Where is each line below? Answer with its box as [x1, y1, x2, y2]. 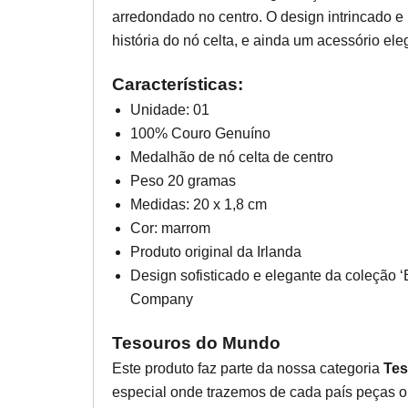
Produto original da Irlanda [130, 244, 301, 260]
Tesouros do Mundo [112, 333, 280, 352]
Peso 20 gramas [130, 173, 236, 189]
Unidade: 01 [130, 102, 209, 117]
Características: [112, 75, 243, 94]
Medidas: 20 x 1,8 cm [130, 197, 267, 212]
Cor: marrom [130, 220, 210, 236]
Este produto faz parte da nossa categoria [112, 361, 383, 376]
